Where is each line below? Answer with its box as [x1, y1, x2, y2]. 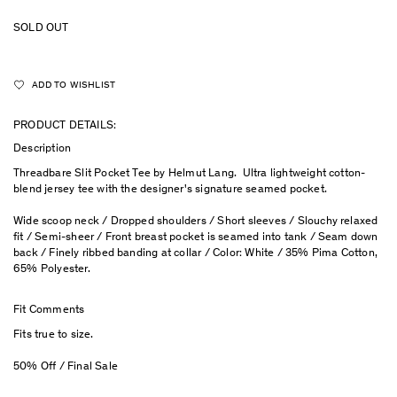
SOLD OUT [13, 23, 69, 35]
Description [13, 144, 72, 156]
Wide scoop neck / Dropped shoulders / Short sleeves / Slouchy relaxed [13, 216, 378, 229]
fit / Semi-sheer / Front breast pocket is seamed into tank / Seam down [13, 232, 378, 245]
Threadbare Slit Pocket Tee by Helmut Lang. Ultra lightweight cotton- [13, 168, 366, 181]
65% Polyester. [13, 264, 90, 276]
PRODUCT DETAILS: [13, 121, 117, 133]
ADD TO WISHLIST [32, 81, 116, 91]
